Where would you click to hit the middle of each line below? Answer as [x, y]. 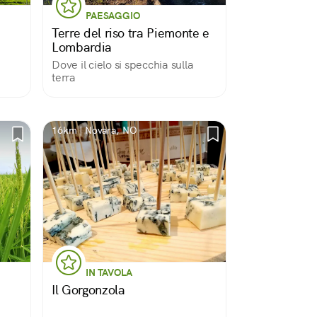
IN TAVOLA [109, 272]
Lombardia [82, 47]
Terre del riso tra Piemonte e [131, 33]
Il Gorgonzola [88, 290]
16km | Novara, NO [94, 130]
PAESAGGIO [113, 16]
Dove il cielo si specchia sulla [123, 65]
